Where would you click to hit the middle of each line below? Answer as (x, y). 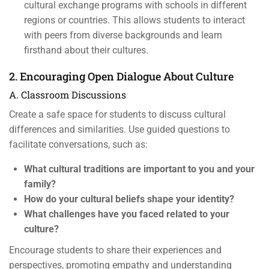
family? (40, 184)
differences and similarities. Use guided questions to (119, 129)
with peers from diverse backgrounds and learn (123, 35)
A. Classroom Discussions (68, 95)
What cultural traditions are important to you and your (139, 169)
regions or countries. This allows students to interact (134, 20)
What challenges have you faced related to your (127, 214)
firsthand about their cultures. (86, 50)
